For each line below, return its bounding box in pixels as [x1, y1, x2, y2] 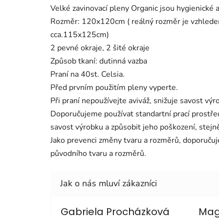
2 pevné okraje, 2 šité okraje [50, 42, 150, 53]
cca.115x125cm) [50, 29, 109, 40]
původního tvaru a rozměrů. [50, 148, 146, 159]
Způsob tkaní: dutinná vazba [50, 55, 147, 66]
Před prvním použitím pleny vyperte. [50, 82, 178, 93]
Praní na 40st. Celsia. [50, 68, 125, 80]
